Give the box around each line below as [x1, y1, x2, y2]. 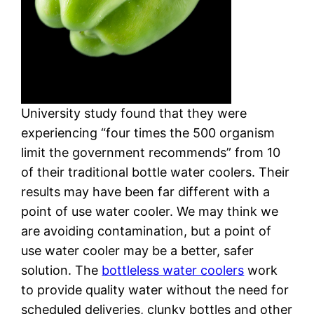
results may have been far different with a [21, 184, 271, 199]
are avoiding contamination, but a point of [21, 223, 272, 238]
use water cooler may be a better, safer [21, 243, 254, 258]
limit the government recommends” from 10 [21, 144, 281, 160]
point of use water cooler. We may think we [21, 203, 279, 219]
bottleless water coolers [102, 262, 245, 278]
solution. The [21, 262, 102, 278]
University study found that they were [21, 105, 247, 121]
